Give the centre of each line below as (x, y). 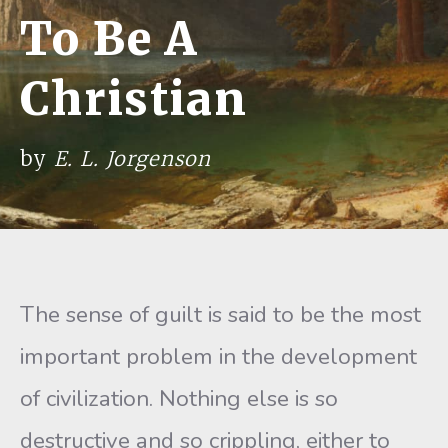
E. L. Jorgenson (132, 158)
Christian (133, 99)
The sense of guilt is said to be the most (220, 314)
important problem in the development (218, 356)
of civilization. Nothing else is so (179, 398)
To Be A (109, 39)
